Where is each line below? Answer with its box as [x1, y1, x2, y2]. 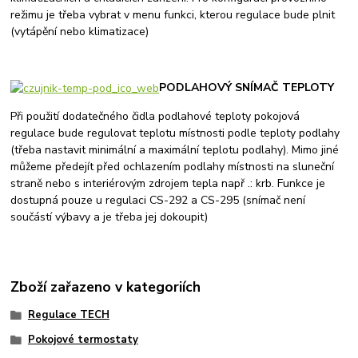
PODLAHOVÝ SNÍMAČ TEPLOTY [159, 79, 335, 95]
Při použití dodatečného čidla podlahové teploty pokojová [10, 108, 300, 124]
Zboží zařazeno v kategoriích [10, 276, 201, 296]
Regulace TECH [27, 307, 109, 322]
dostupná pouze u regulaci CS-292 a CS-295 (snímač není [10, 192, 306, 208]
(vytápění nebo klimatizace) [10, 23, 149, 39]
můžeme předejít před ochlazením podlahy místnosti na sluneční [10, 158, 335, 174]
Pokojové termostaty [27, 332, 138, 348]
